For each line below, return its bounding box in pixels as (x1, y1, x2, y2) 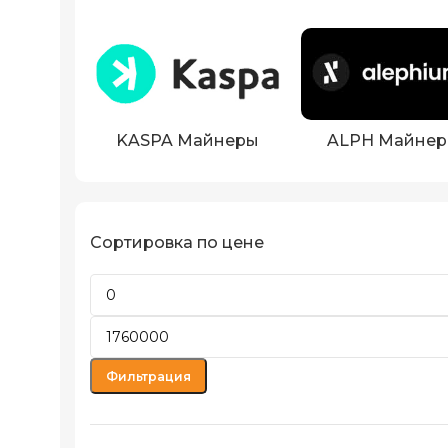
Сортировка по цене (90, 233, 264, 253)
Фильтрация (106, 368, 191, 384)
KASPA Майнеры (116, 131, 260, 151)
